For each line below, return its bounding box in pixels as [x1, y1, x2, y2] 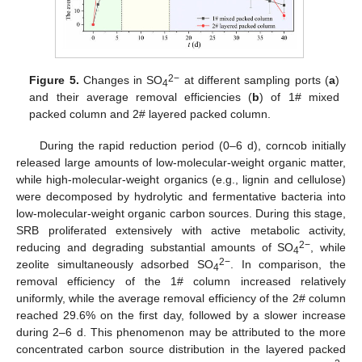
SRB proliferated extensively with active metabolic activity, [16, 223, 346, 237]
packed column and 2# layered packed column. [29, 107, 271, 121]
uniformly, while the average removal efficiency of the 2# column [16, 291, 346, 305]
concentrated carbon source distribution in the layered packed [16, 342, 346, 356]
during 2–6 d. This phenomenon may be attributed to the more [16, 325, 346, 339]
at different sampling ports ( [179, 74, 329, 87]
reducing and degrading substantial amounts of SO [16, 240, 294, 254]
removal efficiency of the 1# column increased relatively [16, 274, 346, 288]
